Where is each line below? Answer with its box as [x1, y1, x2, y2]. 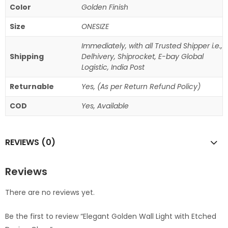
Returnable [10, 81, 54, 92]
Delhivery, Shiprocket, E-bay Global [81, 51, 204, 62]
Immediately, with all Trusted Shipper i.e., [81, 41, 222, 51]
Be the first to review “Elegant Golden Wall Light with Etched [5, 211, 216, 221]
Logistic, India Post [81, 62, 145, 73]
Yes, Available [81, 101, 129, 111]
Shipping [10, 51, 44, 62]
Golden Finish [81, 2, 128, 13]
